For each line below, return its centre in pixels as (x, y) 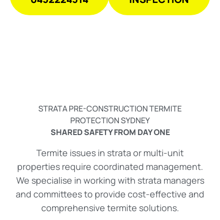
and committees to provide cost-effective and (110, 194)
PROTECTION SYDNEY (110, 121)
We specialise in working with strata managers (110, 180)
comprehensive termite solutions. (110, 208)
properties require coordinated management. (110, 167)
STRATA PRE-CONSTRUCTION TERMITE (110, 109)
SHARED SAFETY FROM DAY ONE (110, 132)
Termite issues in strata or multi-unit (110, 153)
